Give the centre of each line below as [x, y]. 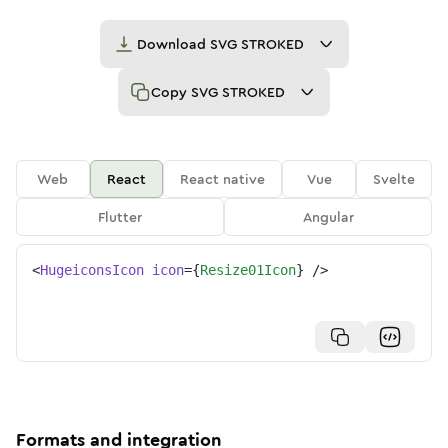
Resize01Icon [248, 270]
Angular [328, 217]
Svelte [394, 179]
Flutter [120, 217]
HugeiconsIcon [92, 270]
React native [223, 179]
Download [173, 44]
